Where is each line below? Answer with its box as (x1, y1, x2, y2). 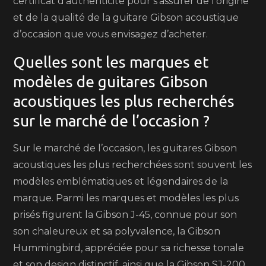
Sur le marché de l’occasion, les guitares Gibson (13, 142, 237, 154)
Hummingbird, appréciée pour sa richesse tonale (13, 242, 245, 254)
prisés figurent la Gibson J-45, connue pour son (13, 209, 237, 220)
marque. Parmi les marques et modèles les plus (13, 192, 239, 204)
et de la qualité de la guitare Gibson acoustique (13, 12, 239, 23)
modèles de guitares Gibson (13, 73, 208, 90)
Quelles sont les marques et (13, 53, 209, 71)
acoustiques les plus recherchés (13, 93, 235, 110)
